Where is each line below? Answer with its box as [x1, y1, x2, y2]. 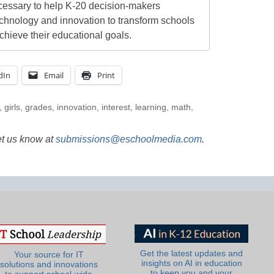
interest [101, 102, 130, 112]
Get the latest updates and [140, 248, 243, 258]
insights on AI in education [141, 258, 242, 268]
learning [135, 102, 166, 112]
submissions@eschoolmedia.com [56, 133, 202, 144]
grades [24, 102, 52, 112]
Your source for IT [13, 250, 84, 259]
